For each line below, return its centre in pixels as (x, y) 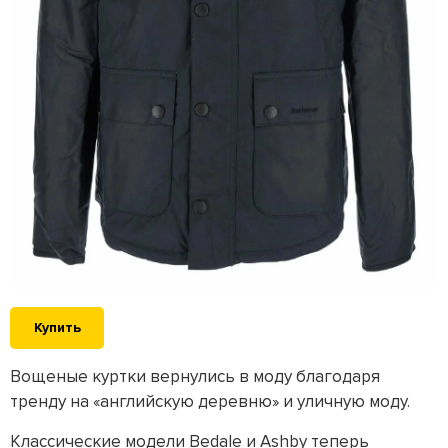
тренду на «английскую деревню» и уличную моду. (212, 402)
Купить (57, 328)
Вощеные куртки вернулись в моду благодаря (195, 377)
